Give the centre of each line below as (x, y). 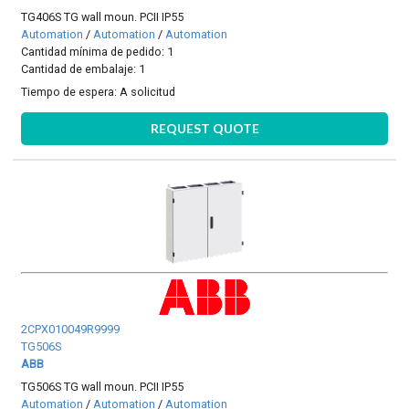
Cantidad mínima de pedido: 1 (98, 51)
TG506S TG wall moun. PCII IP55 (103, 387)
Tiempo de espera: (71, 92)
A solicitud (148, 92)
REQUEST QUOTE (204, 128)
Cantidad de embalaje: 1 (84, 68)
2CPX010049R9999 (71, 330)
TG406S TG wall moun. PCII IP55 (103, 16)
